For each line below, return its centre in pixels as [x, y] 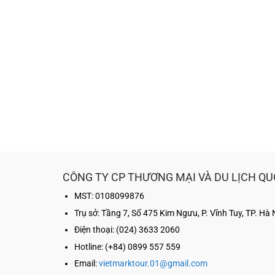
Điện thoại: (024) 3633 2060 [127, 230]
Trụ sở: [87, 213]
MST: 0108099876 [109, 196]
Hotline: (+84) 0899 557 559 [127, 247]
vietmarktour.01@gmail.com [153, 264]
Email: [86, 264]
